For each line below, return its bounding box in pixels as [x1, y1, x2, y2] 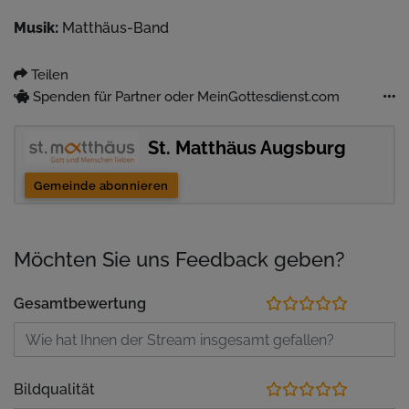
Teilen [27, 66, 68, 83]
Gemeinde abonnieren [34, 178, 169, 193]
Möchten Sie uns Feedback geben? [14, 248, 345, 271]
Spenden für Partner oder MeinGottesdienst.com [29, 88, 340, 105]
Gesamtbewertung [14, 295, 146, 312]
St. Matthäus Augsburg [147, 136, 346, 159]
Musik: [14, 19, 58, 37]
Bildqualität [14, 381, 95, 398]
